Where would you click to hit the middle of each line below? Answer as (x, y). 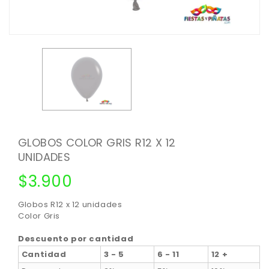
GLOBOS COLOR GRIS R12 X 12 (97, 143)
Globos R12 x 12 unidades (70, 205)
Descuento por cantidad (76, 239)
